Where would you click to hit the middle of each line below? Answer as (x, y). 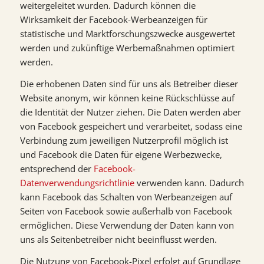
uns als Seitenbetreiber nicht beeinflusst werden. (118, 239)
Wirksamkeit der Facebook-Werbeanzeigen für (113, 19)
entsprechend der (57, 168)
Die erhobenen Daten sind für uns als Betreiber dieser (129, 83)
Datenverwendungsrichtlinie (77, 182)
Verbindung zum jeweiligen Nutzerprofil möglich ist (124, 140)
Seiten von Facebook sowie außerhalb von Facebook (126, 211)
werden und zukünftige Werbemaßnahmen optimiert (127, 48)
